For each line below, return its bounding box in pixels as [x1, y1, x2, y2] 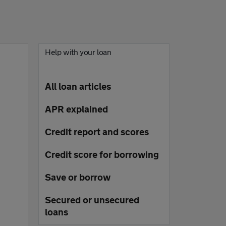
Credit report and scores [45, 126, 149, 137]
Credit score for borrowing [45, 149, 159, 160]
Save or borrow [45, 172, 110, 183]
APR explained [45, 103, 108, 115]
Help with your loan [45, 47, 111, 56]
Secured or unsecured [45, 194, 139, 205]
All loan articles [45, 81, 111, 92]
